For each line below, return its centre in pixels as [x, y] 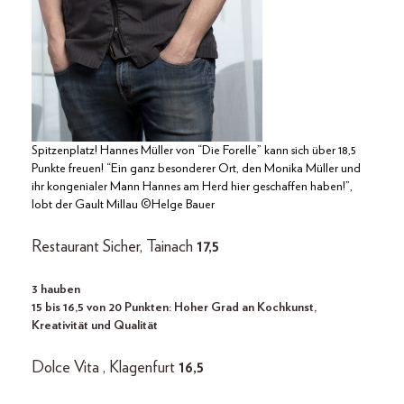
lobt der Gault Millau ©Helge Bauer [123, 205]
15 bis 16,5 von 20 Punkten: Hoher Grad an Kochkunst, [174, 308]
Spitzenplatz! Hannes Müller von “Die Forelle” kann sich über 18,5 [194, 151]
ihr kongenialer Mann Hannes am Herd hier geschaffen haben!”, [192, 187]
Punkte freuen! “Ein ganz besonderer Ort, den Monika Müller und [196, 169]
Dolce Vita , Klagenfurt [105, 368]
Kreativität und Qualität [95, 326]
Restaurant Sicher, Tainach [114, 248]
